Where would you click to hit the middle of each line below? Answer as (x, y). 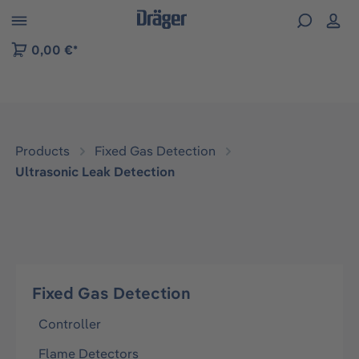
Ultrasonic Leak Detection (95, 171)
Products (43, 151)
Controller (70, 324)
